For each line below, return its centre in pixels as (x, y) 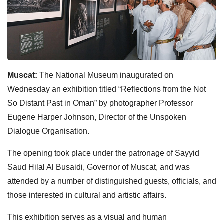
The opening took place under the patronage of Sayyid (103, 153)
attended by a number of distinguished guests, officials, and (112, 181)
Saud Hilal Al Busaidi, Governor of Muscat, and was (99, 167)
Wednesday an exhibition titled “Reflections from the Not (107, 89)
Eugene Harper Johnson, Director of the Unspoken (97, 117)
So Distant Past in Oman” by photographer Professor (100, 103)
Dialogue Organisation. (48, 131)
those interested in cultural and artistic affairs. (87, 195)
